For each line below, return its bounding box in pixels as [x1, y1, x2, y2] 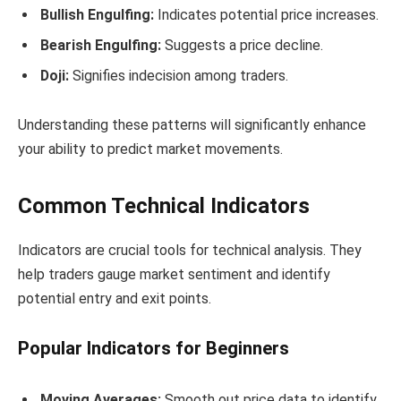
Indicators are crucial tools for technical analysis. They [18, 241, 362, 259]
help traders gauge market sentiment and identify [18, 265, 330, 283]
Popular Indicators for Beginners [18, 337, 289, 360]
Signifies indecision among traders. [69, 66, 288, 84]
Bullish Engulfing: [40, 5, 154, 23]
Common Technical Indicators [18, 192, 310, 218]
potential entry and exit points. [18, 289, 211, 307]
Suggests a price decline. [161, 36, 323, 54]
